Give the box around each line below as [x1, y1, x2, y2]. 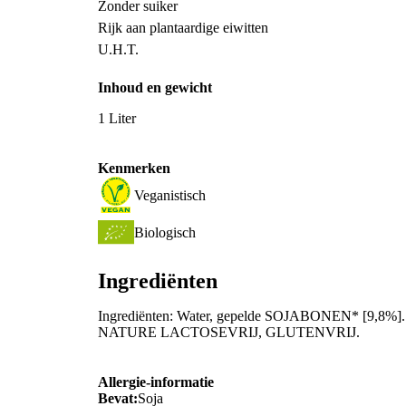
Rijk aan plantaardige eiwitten [98, 19, 268, 35]
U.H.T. [98, 41, 139, 57]
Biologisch [134, 224, 196, 240]
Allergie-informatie [98, 374, 214, 391]
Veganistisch [134, 187, 206, 203]
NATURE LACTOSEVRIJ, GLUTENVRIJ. [98, 324, 360, 340]
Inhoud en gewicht [98, 79, 212, 95]
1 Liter [98, 110, 136, 126]
